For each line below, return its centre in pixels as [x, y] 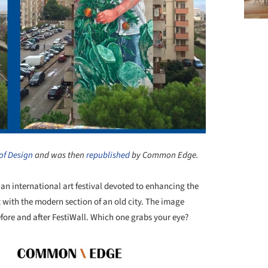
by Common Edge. [164, 155]
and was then [60, 155]
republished [108, 155]
